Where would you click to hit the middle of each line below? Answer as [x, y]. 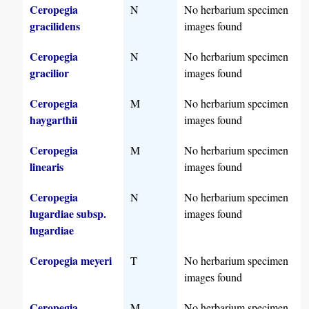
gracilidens [55, 26]
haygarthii [54, 120]
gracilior [50, 73]
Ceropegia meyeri [71, 261]
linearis [47, 167]
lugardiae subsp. [68, 214]
